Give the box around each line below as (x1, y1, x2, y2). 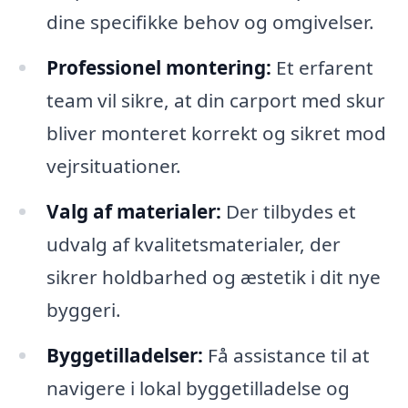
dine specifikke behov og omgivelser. (46, 9, 374, 36)
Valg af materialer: (46, 198, 221, 224)
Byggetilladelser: (46, 342, 203, 368)
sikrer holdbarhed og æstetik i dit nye (46, 263, 381, 290)
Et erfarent (270, 54, 373, 80)
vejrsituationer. (46, 152, 181, 178)
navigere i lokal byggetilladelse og (46, 374, 350, 401)
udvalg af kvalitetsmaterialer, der (46, 230, 341, 257)
